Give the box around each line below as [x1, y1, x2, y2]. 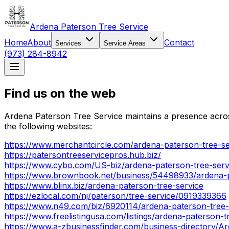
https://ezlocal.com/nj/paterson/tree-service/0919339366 [4, 190, 226, 201]
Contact [164, 37, 194, 48]
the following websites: [4, 121, 92, 131]
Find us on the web [4, 85, 116, 101]
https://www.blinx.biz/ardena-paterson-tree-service [4, 180, 203, 191]
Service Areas [104, 39, 148, 47]
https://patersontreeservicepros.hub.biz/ [4, 149, 161, 160]
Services [55, 39, 83, 47]
